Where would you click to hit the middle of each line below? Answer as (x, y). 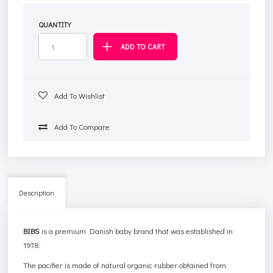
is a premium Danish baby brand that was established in (136, 230)
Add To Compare (81, 126)
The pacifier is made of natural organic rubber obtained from (125, 264)
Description (37, 192)
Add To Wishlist (79, 95)
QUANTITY (55, 24)
